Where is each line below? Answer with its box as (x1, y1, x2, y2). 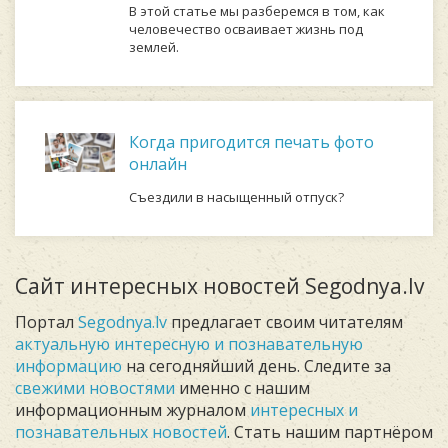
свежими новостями (15, 377, 175, 399)
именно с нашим (175, 377, 310, 399)
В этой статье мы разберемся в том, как (129, 2, 385, 20)
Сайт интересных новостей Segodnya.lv (15, 272, 424, 300)
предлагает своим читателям (167, 311, 403, 333)
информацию (15, 355, 122, 377)
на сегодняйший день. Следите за (122, 355, 391, 377)
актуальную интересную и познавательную (15, 333, 363, 355)
